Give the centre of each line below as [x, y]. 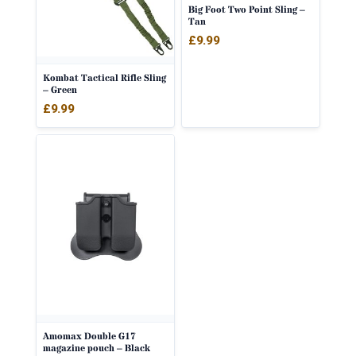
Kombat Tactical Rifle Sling [104, 79]
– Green [60, 91]
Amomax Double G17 [89, 336]
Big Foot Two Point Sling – [247, 10]
